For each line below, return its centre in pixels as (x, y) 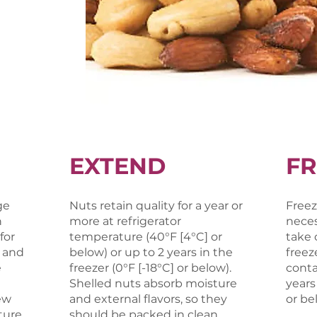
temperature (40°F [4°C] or (146, 237)
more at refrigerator (125, 221)
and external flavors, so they (148, 299)
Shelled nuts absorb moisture (153, 283)
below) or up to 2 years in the (151, 252)
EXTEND (117, 166)
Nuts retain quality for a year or (156, 206)
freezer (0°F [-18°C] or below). (150, 268)
